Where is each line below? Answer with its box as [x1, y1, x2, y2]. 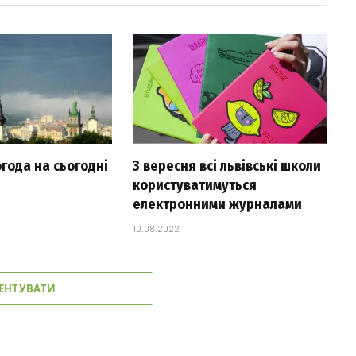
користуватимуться [132, 176, 257, 195]
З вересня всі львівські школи [132, 157, 321, 176]
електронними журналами [132, 195, 302, 214]
